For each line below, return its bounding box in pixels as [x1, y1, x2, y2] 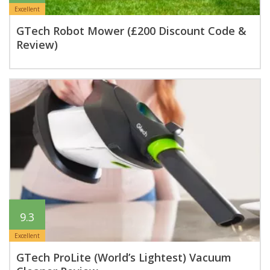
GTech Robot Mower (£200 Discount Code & [16, 24, 246, 39]
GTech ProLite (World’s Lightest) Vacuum [16, 250, 231, 265]
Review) [16, 37, 58, 52]
